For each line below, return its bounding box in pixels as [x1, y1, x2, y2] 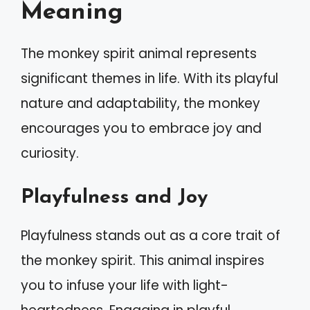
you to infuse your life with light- [21, 275, 228, 295]
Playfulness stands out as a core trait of [21, 226, 280, 245]
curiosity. [21, 144, 79, 163]
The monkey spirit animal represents [21, 44, 257, 63]
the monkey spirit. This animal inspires [21, 250, 264, 270]
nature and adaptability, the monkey [21, 94, 260, 113]
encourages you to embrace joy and [21, 119, 262, 138]
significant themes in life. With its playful [21, 69, 278, 88]
